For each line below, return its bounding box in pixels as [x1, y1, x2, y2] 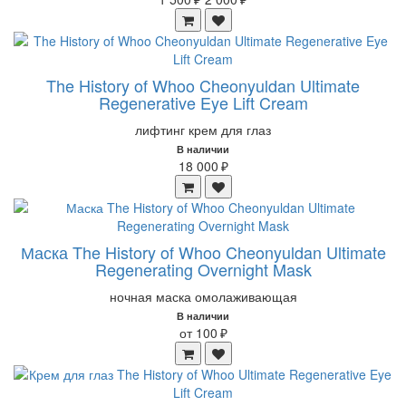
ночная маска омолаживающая [109, 287, 297, 305]
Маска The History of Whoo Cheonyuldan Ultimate [20, 240, 386, 264]
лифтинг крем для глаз [135, 121, 271, 139]
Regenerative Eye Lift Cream [98, 91, 308, 114]
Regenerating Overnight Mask [94, 257, 312, 281]
